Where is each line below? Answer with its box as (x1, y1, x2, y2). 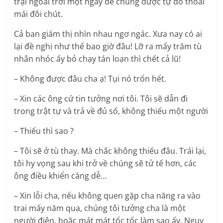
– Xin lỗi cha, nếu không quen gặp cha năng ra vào (14, 190, 201, 202)
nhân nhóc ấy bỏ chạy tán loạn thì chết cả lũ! (14, 53, 181, 65)
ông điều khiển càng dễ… (14, 170, 107, 182)
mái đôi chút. (14, 8, 63, 20)
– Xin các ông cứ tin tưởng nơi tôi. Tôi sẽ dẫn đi (14, 93, 188, 105)
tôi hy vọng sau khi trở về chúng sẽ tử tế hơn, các (14, 158, 197, 169)
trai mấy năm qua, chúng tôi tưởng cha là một (14, 203, 186, 214)
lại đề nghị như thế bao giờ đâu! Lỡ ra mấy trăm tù (14, 41, 202, 52)
